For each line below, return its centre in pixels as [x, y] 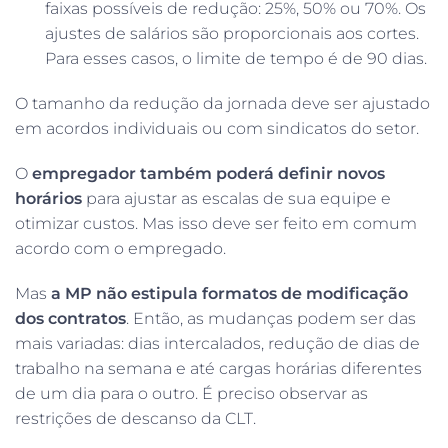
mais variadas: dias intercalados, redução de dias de [217, 343]
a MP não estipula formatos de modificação [229, 293]
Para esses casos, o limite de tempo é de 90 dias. [236, 58]
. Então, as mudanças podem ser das [271, 318]
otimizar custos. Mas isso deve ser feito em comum [216, 223]
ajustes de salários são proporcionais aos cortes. [232, 33]
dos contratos [70, 318]
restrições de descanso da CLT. [135, 418]
